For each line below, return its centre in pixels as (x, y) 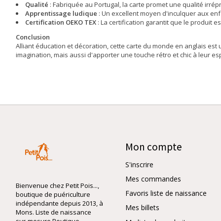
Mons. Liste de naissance (54, 212)
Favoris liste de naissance (166, 193)
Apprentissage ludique (61, 14)
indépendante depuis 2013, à (59, 203)
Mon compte (154, 147)
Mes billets (142, 208)
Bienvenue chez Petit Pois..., (57, 186)
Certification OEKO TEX (61, 22)
